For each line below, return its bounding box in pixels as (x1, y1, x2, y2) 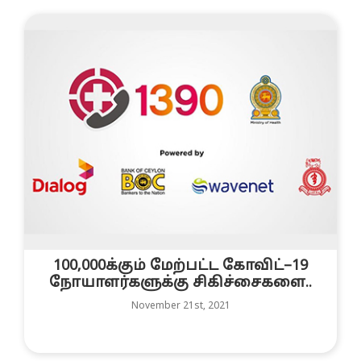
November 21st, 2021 (131, 301, 230, 313)
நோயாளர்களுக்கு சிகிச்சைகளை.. (49, 274, 312, 293)
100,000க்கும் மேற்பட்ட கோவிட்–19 (53, 257, 308, 276)
